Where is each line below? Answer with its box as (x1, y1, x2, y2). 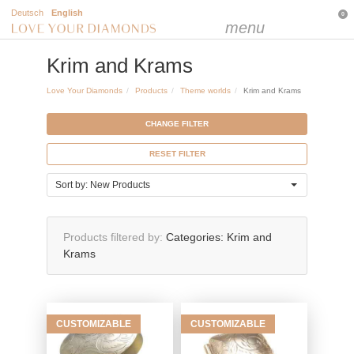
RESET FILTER (149, 149, 205, 158)
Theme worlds (180, 86, 231, 95)
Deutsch (11, 8, 43, 17)
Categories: (166, 231, 224, 243)
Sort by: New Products (55, 179, 150, 190)
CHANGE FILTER (145, 119, 209, 128)
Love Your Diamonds (47, 86, 122, 95)
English (51, 8, 83, 17)
